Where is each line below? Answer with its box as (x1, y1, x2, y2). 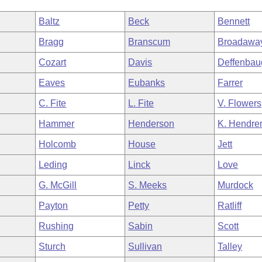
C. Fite (39, 98, 67, 108)
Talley (218, 242, 243, 251)
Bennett (218, 16, 250, 26)
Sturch (39, 242, 66, 251)
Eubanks (128, 78, 166, 88)
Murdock (218, 180, 254, 190)
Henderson (128, 119, 175, 129)
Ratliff (218, 201, 242, 211)
